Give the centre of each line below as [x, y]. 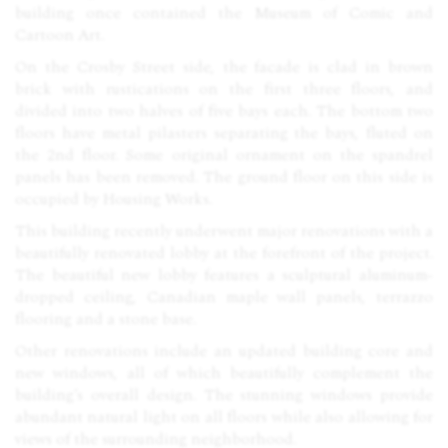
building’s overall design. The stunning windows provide [224, 395]
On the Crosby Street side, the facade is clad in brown [224, 67]
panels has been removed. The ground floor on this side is [224, 177]
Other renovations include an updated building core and [224, 351]
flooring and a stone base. [105, 319]
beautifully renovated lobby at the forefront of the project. [224, 253]
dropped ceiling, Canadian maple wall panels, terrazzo [224, 297]
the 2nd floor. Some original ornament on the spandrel [224, 155]
